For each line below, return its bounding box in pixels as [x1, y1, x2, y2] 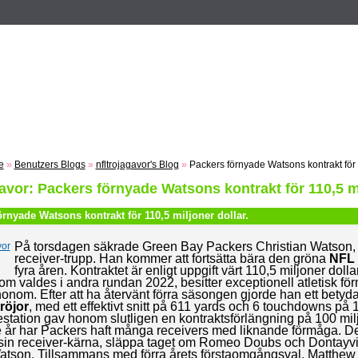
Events [252, 31, 292, 45]
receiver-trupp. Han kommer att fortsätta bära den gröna [14, 252, 329, 265]
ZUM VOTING [105, 31, 185, 45]
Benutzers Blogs [14, 159, 86, 170]
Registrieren [20, 31, 90, 45]
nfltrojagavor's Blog [95, 159, 179, 170]
